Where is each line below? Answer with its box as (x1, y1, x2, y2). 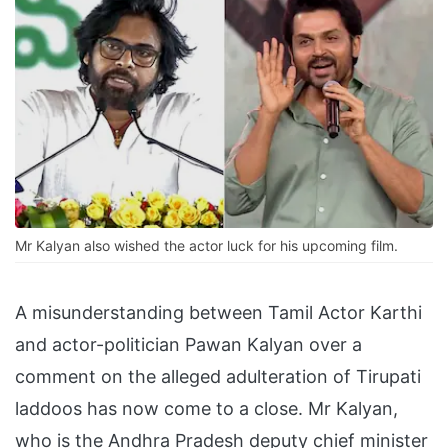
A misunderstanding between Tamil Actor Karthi (15, 302, 422, 324)
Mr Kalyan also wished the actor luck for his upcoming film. (15, 237, 398, 255)
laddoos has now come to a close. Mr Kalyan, (15, 398, 398, 420)
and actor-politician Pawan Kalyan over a (15, 334, 362, 356)
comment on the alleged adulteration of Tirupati (15, 366, 421, 388)
